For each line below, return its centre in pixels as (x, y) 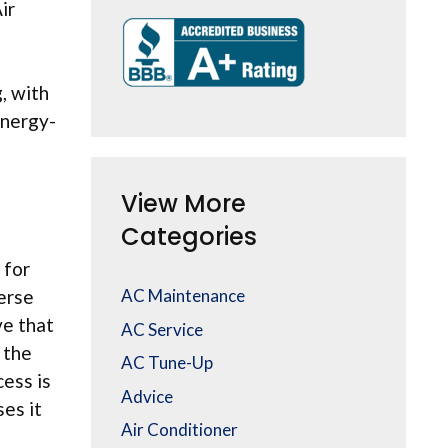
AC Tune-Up (167, 363)
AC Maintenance (183, 296)
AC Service (162, 329)
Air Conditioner (179, 430)
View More (183, 204)
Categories (189, 237)
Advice (147, 396)
